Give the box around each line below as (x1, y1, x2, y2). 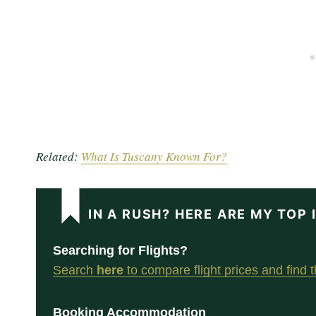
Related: (36, 148, 81, 165)
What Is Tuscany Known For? (81, 148, 227, 165)
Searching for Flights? (53, 243, 188, 258)
